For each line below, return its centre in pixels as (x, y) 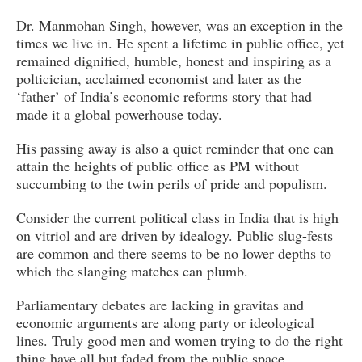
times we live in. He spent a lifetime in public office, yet (180, 43)
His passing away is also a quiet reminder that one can (175, 148)
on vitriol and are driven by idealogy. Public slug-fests (175, 236)
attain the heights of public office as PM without (158, 166)
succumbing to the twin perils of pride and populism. (172, 184)
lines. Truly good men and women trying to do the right (179, 341)
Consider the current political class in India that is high (177, 218)
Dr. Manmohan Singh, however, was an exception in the (179, 25)
